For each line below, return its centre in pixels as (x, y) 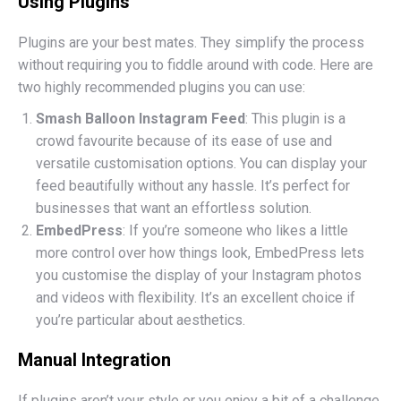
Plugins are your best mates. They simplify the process (191, 43)
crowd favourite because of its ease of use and (184, 141)
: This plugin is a (295, 119)
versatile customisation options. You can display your (201, 163)
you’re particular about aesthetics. (141, 320)
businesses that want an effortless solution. (174, 208)
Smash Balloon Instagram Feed (141, 119)
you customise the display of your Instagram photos (199, 275)
